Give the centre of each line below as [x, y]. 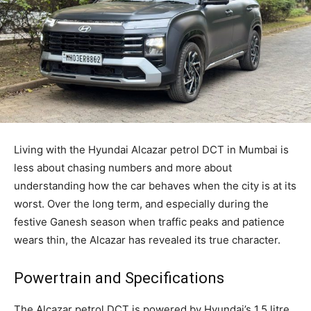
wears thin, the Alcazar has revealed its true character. [147, 240]
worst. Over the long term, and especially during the [141, 204]
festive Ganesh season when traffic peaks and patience [149, 222]
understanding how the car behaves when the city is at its [155, 186]
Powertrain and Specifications [119, 278]
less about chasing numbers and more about [123, 168]
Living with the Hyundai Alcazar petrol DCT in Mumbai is [151, 150]
